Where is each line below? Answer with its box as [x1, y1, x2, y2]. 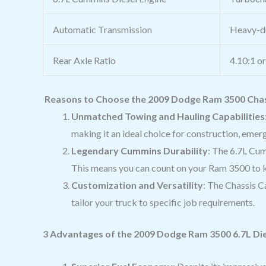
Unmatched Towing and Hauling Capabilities [71, 110, 265, 122]
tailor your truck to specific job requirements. [71, 196, 255, 208]
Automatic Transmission [53, 23, 152, 35]
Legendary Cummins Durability [71, 144, 208, 156]
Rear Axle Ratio [53, 54, 116, 66]
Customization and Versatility [71, 179, 203, 191]
